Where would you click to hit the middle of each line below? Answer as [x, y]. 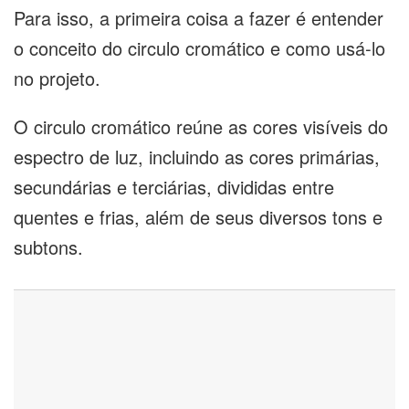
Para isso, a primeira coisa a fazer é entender [199, 18]
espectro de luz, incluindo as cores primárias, [197, 157]
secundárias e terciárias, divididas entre [174, 187]
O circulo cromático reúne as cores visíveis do [201, 127]
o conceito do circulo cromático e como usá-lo [199, 48]
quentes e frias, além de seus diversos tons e [198, 217]
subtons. [51, 247]
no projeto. [60, 79]
